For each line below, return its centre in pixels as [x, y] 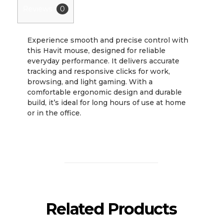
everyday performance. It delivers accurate [103, 61]
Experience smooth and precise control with [108, 40]
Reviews [38, 9]
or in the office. [54, 113]
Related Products [111, 209]
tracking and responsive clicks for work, [99, 71]
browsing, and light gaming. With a [90, 82]
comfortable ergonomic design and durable [105, 92]
